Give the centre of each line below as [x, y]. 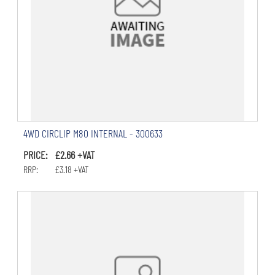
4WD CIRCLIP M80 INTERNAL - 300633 [93, 133]
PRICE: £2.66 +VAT [59, 154]
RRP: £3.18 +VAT [56, 169]
